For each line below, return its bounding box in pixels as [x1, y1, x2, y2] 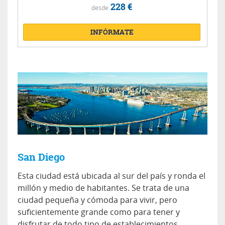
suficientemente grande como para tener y [18, 206, 180, 218]
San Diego [18, 150, 65, 164]
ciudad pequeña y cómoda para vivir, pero [18, 194, 177, 206]
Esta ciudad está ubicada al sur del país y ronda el [18, 170, 205, 182]
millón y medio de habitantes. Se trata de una [18, 182, 189, 194]
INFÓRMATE [90, 27, 134, 37]
